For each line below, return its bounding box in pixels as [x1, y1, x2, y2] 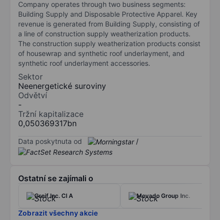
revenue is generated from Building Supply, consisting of [18, 19, 200, 28]
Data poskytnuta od [18, 137, 82, 145]
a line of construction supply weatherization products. [18, 29, 191, 38]
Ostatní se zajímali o [18, 173, 93, 184]
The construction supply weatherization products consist [18, 39, 200, 48]
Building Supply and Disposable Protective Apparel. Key [18, 9, 197, 18]
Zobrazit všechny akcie [18, 209, 98, 218]
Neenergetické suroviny [18, 81, 106, 91]
